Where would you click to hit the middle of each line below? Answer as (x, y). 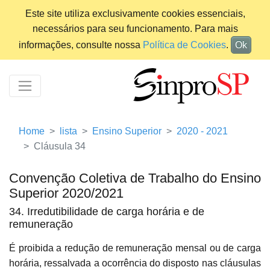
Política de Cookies (184, 45)
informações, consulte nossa (81, 45)
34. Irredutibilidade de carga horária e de (107, 212)
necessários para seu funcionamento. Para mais (135, 29)
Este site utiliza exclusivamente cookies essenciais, (135, 14)
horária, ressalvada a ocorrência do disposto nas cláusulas (135, 263)
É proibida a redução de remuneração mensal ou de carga (135, 248)
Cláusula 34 (60, 146)
